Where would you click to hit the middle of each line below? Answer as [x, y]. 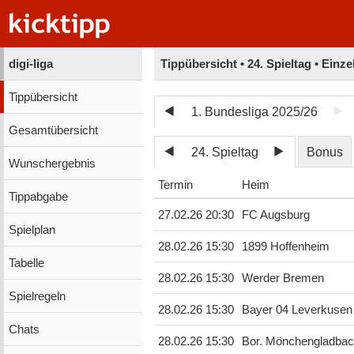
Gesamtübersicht [53, 130]
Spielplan [32, 230]
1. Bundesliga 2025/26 [255, 111]
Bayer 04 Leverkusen [297, 310]
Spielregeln [37, 296]
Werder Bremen [282, 279]
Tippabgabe [38, 196]
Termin [175, 185]
